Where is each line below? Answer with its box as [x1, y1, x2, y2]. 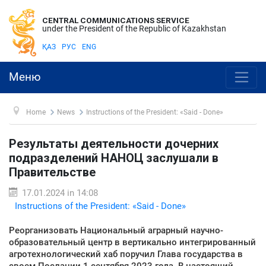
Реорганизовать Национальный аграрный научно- [9, 224, 223, 236]
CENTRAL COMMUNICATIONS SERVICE [42, 15, 189, 25]
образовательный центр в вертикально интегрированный [9, 236, 256, 248]
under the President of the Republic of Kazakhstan [42, 24, 226, 33]
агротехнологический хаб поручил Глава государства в [9, 248, 243, 259]
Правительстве [9, 164, 96, 179]
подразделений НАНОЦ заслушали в [9, 150, 218, 165]
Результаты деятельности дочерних [9, 136, 218, 151]
